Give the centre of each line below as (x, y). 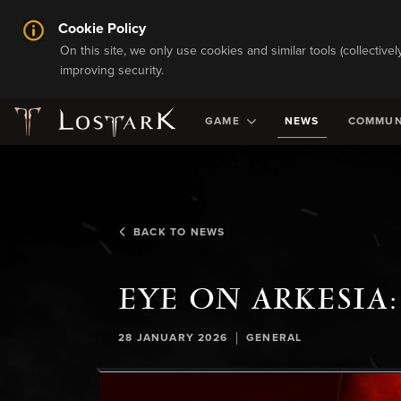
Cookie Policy (102, 29)
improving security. (112, 71)
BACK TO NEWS (179, 233)
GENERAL (274, 338)
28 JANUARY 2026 (173, 338)
